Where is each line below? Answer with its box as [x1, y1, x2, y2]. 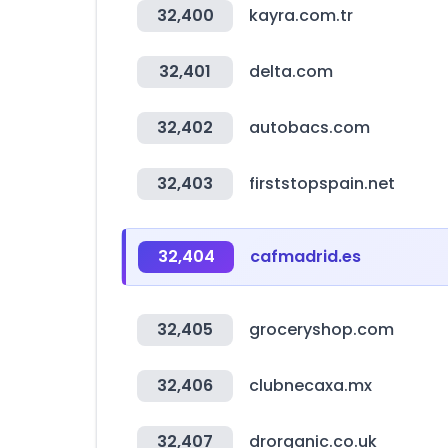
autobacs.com [249, 116, 370, 139]
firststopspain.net [249, 172, 395, 195]
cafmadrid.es [250, 245, 361, 268]
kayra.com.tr [249, 4, 353, 27]
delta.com [249, 60, 333, 83]
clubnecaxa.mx [249, 374, 372, 397]
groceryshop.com [249, 318, 394, 341]
